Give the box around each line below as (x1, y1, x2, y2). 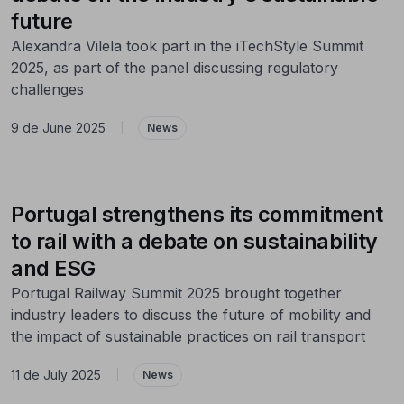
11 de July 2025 (11, 367, 101, 383)
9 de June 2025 (11, 120, 106, 136)
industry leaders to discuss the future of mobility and (11, 305, 371, 324)
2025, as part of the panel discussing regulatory (11, 58, 338, 77)
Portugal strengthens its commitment (11, 200, 383, 227)
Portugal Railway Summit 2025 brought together (11, 283, 342, 302)
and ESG (11, 254, 96, 281)
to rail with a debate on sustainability (11, 227, 378, 254)
